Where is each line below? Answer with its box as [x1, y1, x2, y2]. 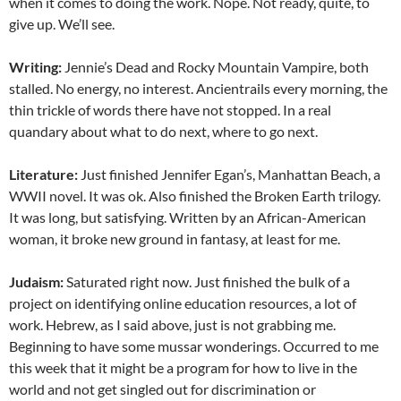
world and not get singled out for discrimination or [9, 380, 316, 397]
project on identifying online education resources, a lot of [9, 294, 356, 311]
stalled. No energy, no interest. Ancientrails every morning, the [9, 79, 388, 97]
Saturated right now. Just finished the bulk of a [64, 272, 350, 290]
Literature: [9, 165, 78, 183]
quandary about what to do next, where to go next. [9, 122, 318, 140]
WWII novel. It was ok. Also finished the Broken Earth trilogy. [9, 186, 380, 204]
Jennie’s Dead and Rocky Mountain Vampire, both [64, 57, 369, 75]
